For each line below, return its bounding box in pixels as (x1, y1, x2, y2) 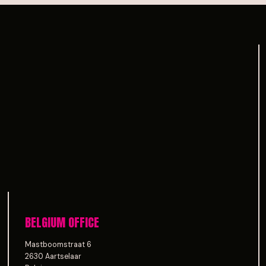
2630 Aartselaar (25, 252, 82, 262)
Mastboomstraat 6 (25, 240, 92, 250)
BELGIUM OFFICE (25, 213, 100, 232)
